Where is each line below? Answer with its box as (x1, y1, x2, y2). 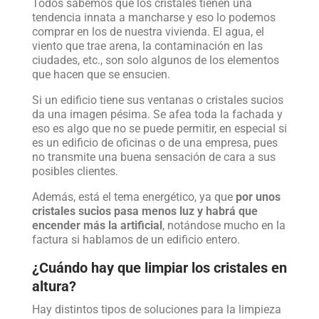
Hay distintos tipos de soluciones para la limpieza (31, 303, 281, 316)
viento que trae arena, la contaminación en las (31, 39, 263, 53)
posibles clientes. (31, 164, 118, 178)
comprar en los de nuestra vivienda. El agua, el (31, 25, 264, 38)
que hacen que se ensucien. (31, 68, 170, 81)
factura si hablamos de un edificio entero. (31, 233, 240, 246)
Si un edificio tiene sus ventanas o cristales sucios (31, 93, 283, 107)
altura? (31, 278, 76, 295)
